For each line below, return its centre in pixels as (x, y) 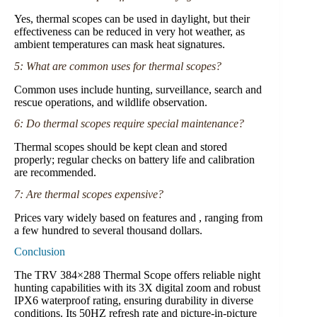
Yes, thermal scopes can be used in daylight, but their (132, 18)
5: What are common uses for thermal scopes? (118, 66)
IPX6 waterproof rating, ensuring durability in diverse (134, 301)
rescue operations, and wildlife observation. (111, 102)
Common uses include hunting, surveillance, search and (138, 89)
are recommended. (55, 173)
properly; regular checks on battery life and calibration (134, 160)
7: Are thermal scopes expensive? (89, 194)
